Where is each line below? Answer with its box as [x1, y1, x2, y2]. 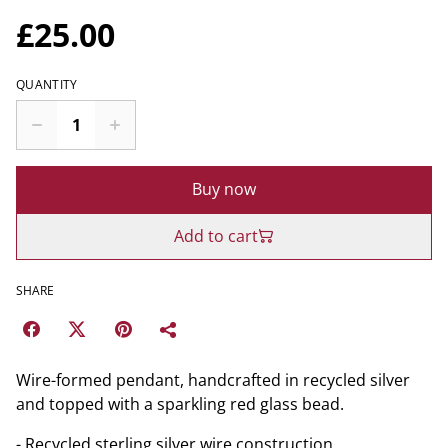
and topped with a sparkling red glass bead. [16, 392, 344, 415]
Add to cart [174, 224, 258, 247]
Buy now [192, 177, 256, 200]
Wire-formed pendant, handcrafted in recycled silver [16, 368, 410, 391]
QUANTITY [16, 75, 78, 93]
